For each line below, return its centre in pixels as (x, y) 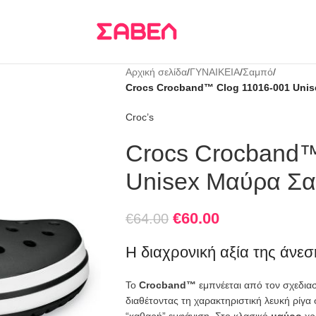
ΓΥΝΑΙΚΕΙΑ (214, 72)
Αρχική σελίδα (156, 72)
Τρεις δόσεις (97, 14)
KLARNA (147, 14)
